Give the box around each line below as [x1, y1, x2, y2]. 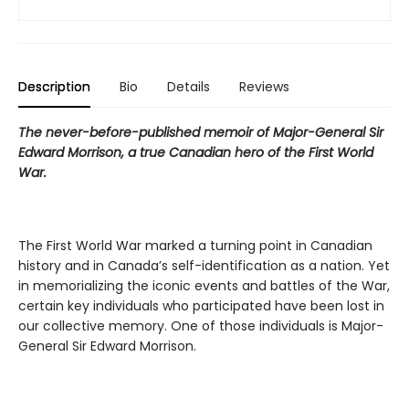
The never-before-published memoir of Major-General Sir [18, 123, 383, 142]
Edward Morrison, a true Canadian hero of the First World [18, 143, 373, 162]
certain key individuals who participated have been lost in [18, 297, 384, 315]
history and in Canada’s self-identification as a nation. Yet [18, 257, 390, 275]
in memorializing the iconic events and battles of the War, [18, 277, 390, 295]
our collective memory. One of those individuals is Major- [18, 317, 383, 335]
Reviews [239, 78, 289, 96]
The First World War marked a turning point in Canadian [18, 236, 372, 255]
